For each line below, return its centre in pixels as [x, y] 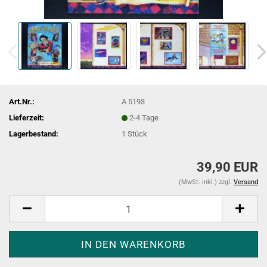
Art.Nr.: [22, 101]
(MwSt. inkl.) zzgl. [206, 182]
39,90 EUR [227, 167]
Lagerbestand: [34, 133]
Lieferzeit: [27, 117]
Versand [246, 182]
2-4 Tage [144, 117]
